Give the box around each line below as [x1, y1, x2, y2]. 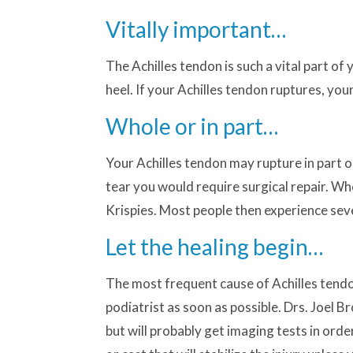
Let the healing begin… [106, 233, 324, 260]
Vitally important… [106, 16, 287, 43]
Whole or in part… [106, 113, 279, 139]
